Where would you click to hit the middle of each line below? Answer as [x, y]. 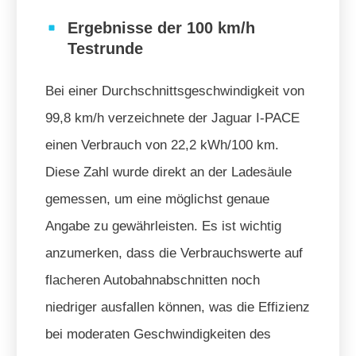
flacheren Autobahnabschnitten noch [153, 280]
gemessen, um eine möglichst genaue [157, 199]
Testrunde [105, 48]
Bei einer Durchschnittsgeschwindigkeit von [175, 91]
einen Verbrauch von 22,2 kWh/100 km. [162, 145]
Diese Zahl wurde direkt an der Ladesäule [168, 172]
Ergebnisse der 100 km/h [161, 27]
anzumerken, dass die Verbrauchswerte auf [174, 253]
